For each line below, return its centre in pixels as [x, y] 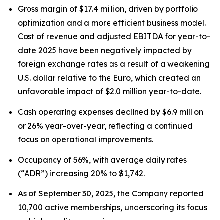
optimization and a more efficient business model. [112, 23]
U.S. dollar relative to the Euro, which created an [109, 78]
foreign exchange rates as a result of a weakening [114, 64]
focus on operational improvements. [85, 139]
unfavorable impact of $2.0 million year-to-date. [110, 92]
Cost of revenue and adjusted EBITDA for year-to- [114, 37]
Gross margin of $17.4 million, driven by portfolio [108, 9]
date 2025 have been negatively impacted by [105, 50]
